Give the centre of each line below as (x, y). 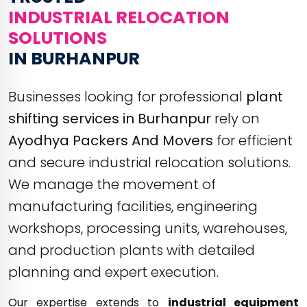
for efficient (253, 141)
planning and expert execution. (113, 272)
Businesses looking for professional (127, 97)
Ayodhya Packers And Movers (111, 141)
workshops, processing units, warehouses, (148, 229)
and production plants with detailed (132, 250)
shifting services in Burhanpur (110, 119)
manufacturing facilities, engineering (133, 207)
